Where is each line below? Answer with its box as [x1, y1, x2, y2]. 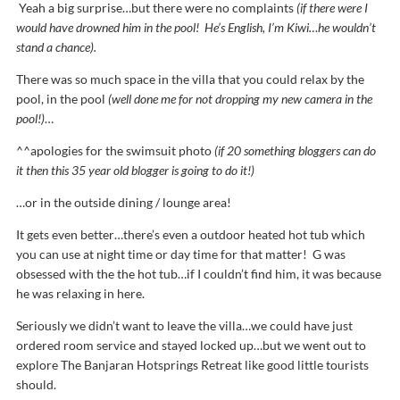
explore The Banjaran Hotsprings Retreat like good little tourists [16, 357, 369, 372]
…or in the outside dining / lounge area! [16, 195, 231, 210]
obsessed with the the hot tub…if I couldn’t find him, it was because [16, 266, 381, 281]
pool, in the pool [16, 91, 108, 106]
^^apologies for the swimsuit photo [16, 143, 214, 158]
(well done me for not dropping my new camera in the [108, 91, 372, 106]
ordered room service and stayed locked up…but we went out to [16, 337, 366, 353]
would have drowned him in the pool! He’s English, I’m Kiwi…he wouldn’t [16, 20, 376, 35]
